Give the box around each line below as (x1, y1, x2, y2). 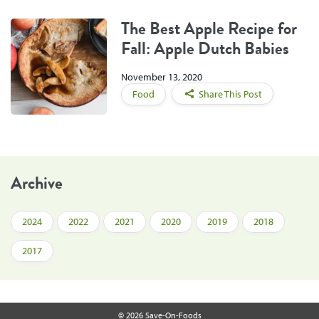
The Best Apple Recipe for (121, 15, 297, 41)
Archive (11, 169, 63, 196)
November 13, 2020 (121, 70, 202, 84)
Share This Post (199, 88, 262, 101)
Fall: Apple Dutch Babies (121, 35, 289, 61)
